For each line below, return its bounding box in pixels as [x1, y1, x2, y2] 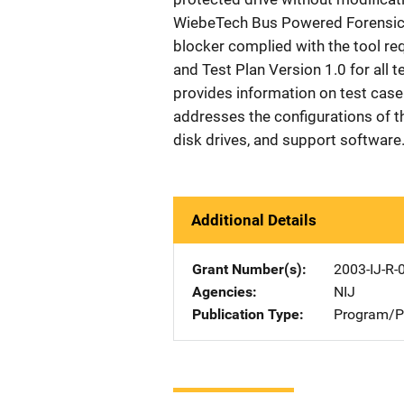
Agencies [192, 283, 252, 300]
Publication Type [192, 306, 299, 323]
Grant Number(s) [192, 261, 302, 278]
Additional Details [191, 211, 317, 229]
